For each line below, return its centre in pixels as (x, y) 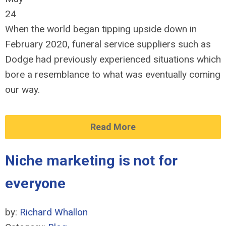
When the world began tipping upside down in (101, 29)
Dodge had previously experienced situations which (113, 59)
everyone (35, 183)
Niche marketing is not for (91, 161)
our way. (22, 90)
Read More (113, 127)
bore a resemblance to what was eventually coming (113, 74)
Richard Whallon (54, 212)
